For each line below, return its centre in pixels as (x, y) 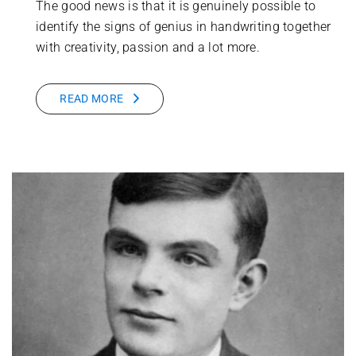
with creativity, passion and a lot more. (148, 48)
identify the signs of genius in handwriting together (184, 27)
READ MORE (92, 99)
